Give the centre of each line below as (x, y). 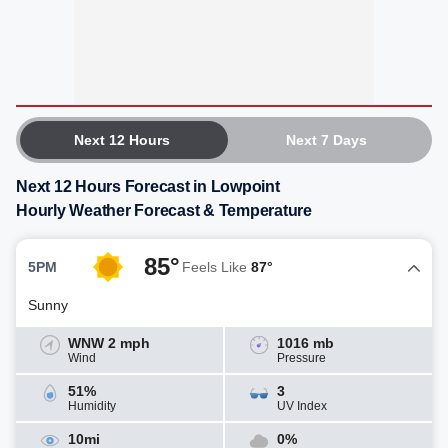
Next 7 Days (326, 140)
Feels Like (216, 267)
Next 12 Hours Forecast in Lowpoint (148, 186)
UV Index (302, 406)
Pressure (301, 358)
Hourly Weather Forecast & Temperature (164, 210)
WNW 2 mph (109, 343)
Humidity (92, 406)
